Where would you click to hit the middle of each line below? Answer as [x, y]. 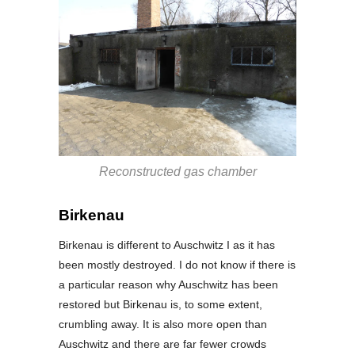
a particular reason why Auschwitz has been [168, 284]
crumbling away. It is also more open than [163, 324]
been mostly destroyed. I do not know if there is [177, 264]
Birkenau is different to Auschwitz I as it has [167, 244]
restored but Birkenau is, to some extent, [160, 304]
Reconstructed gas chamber [177, 171]
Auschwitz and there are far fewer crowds [162, 344]
